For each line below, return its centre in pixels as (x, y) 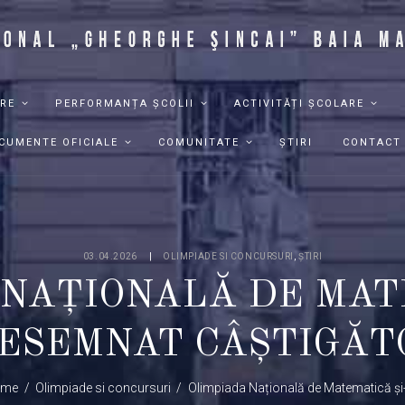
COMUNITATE (198, 142)
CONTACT (372, 142)
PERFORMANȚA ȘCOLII (124, 103)
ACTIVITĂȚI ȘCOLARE (299, 103)
